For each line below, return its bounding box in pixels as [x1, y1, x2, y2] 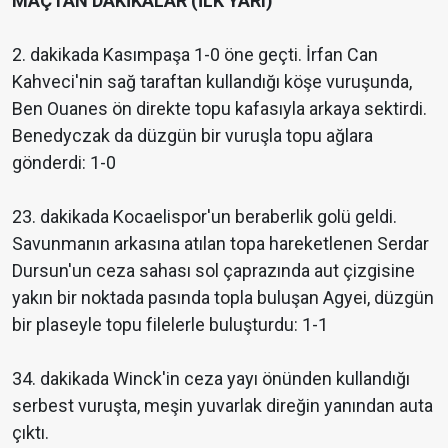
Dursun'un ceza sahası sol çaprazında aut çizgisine [12, 260, 415, 282]
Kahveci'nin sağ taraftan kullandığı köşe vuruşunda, [12, 71, 412, 93]
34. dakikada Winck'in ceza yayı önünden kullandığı [12, 368, 410, 390]
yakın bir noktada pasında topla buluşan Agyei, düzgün [12, 287, 434, 309]
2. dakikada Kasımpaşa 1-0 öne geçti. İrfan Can [12, 44, 378, 66]
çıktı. [12, 422, 49, 444]
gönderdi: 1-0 [12, 152, 116, 174]
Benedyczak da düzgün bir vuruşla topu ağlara [12, 125, 373, 147]
